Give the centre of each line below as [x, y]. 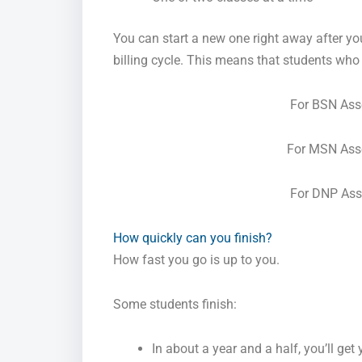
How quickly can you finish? [193, 238]
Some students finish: [175, 305]
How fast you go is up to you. [196, 260]
